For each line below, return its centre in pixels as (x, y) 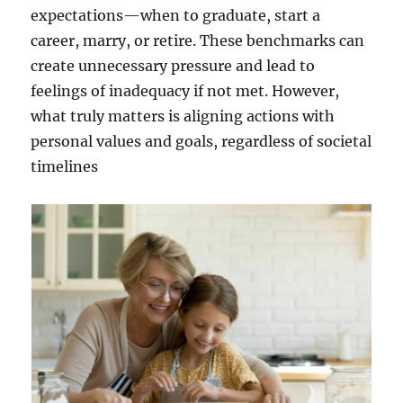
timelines (65, 167)
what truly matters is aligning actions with (183, 116)
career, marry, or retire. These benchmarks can (198, 41)
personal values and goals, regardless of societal (201, 142)
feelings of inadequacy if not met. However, (185, 91)
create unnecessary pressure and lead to (173, 66)
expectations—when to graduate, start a (176, 16)
